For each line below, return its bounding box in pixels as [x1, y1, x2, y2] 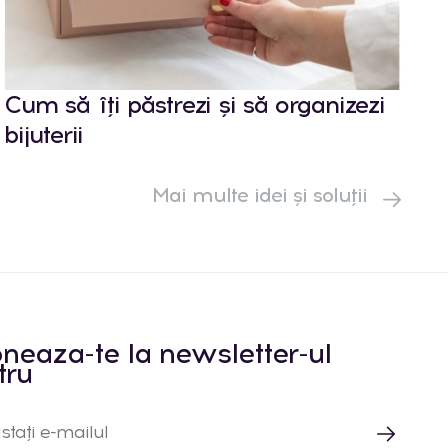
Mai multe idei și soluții [152, 182, 373, 207]
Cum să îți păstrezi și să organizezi [4, 89, 385, 119]
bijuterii [4, 119, 84, 149]
